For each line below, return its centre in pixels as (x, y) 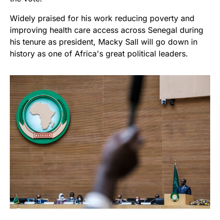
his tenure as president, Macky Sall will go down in (104, 41)
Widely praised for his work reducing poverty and (102, 18)
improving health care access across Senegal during (107, 30)
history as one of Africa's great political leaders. (99, 53)
